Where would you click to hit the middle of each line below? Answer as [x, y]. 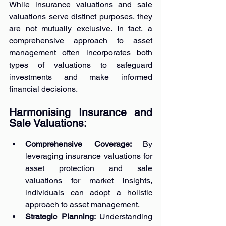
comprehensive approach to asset [81, 40]
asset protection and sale [89, 168]
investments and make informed [81, 77]
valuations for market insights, [89, 180]
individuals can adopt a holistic [89, 192]
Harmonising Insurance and [81, 112]
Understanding [126, 216]
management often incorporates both [81, 52]
